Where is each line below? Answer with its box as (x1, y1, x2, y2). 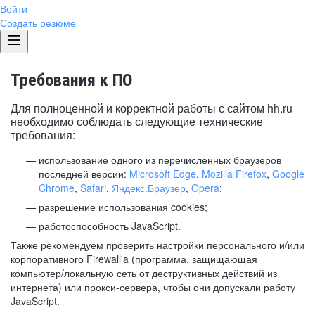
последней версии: (39, 167, 129, 181)
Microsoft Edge (129, 167, 196, 181)
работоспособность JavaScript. (39, 219, 181, 233)
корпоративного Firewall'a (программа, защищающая (11, 252, 257, 266)
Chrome (39, 181, 75, 195)
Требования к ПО (11, 70, 132, 90)
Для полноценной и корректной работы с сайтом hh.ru (11, 100, 292, 116)
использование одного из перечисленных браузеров (39, 153, 281, 167)
